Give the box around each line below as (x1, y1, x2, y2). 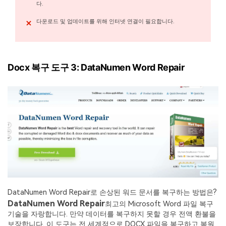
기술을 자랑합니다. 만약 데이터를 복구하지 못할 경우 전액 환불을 (8, 209, 216, 218)
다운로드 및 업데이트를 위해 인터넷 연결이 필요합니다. (36, 18, 175, 25)
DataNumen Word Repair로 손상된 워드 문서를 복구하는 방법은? (8, 188, 217, 197)
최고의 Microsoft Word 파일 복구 (105, 199, 213, 208)
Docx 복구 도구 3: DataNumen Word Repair (8, 62, 185, 73)
